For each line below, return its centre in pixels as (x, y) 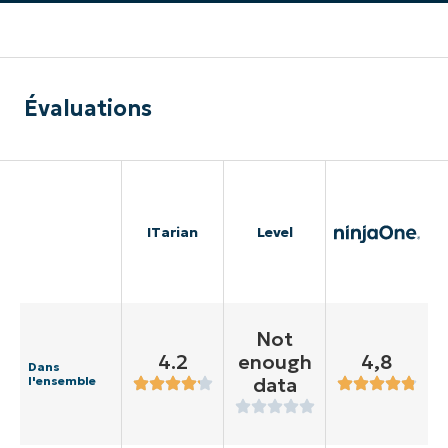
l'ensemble (62, 381)
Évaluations (88, 109)
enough (274, 362)
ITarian (172, 232)
